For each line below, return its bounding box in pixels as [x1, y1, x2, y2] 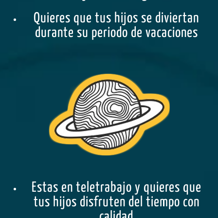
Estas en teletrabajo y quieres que [31, 181, 201, 195]
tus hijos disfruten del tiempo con [33, 195, 200, 209]
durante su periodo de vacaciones [35, 26, 198, 40]
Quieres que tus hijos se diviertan [34, 11, 199, 25]
